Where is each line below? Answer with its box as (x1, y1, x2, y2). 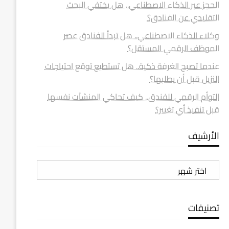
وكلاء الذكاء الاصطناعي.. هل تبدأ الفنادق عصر (63, 28, 219, 43)
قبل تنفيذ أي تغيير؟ (155, 102, 219, 117)
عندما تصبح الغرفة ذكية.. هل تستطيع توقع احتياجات (44, 58, 219, 74)
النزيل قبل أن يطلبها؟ (149, 71, 219, 86)
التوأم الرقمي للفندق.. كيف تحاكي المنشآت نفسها (47, 89, 219, 104)
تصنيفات (188, 199, 219, 216)
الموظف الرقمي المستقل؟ (127, 40, 219, 56)
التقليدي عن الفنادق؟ (147, 10, 219, 25)
